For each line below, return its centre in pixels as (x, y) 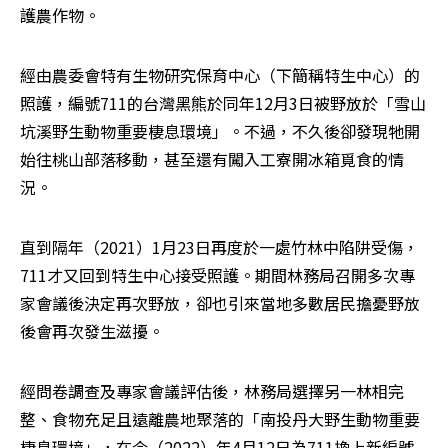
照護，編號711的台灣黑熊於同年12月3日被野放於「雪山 (223, 102)
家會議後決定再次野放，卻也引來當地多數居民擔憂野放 (220, 302)
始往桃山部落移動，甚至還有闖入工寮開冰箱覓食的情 (212, 158)
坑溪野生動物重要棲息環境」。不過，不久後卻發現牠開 (220, 130)
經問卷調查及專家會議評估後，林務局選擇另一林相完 (212, 390)
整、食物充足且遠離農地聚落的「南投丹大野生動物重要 (220, 418)
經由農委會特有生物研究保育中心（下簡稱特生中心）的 (220, 74)
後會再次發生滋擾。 (92, 330)
